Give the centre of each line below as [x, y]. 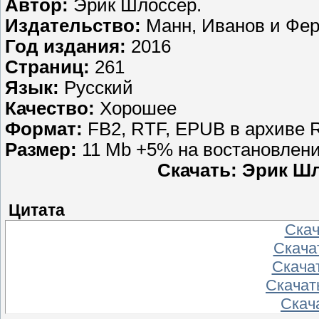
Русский [96, 88]
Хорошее [136, 109]
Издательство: [73, 26]
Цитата [37, 211]
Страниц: [47, 67]
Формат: [44, 129]
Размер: [41, 150]
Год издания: [66, 47]
